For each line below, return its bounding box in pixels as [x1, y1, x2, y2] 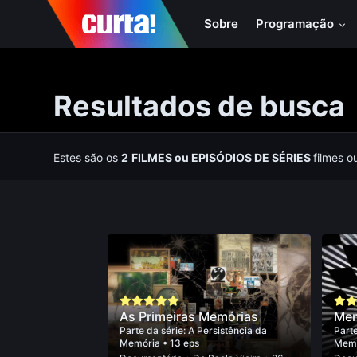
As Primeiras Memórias [119, 308, 258, 324]
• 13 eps [162, 337, 199, 349]
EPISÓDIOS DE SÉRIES [189, 151, 314, 164]
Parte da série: [119, 324, 188, 336]
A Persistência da [187, 324, 267, 336]
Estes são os [53, 151, 122, 164]
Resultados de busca [53, 88, 346, 124]
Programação [256, 16, 338, 31]
